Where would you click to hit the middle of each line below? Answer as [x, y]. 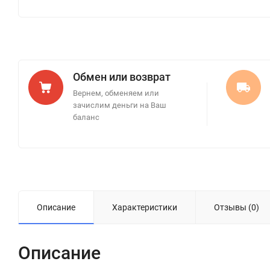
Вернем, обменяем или [116, 93]
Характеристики [145, 207]
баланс [86, 117]
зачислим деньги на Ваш [120, 105]
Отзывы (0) [237, 207]
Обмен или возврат [122, 77]
